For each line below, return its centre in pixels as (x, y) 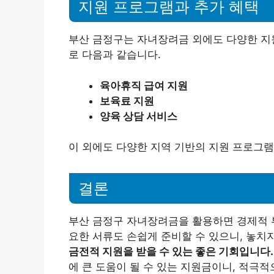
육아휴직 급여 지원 (144, 85)
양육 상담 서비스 (139, 116)
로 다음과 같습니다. (115, 54)
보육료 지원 (127, 101)
